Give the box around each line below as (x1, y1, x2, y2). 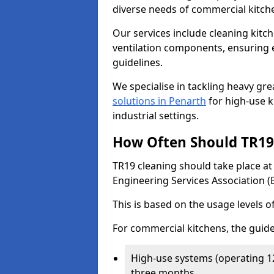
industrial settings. (113, 109, 199, 122)
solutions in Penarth (113, 94, 206, 108)
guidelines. (113, 56, 165, 69)
